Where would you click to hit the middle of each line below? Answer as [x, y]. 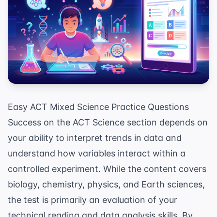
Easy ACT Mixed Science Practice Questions [98, 107]
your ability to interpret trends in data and [95, 138]
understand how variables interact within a [97, 154]
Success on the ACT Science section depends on [108, 123]
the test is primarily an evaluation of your [93, 200]
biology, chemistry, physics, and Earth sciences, [106, 185]
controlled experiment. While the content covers [107, 169]
